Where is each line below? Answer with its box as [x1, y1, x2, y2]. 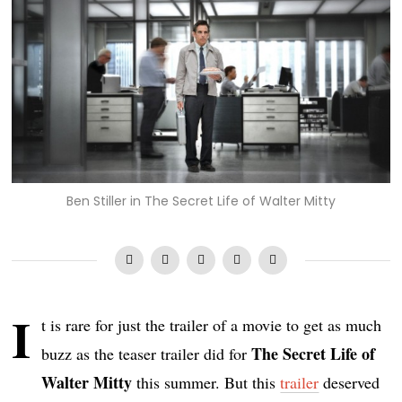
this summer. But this [132, 371, 281, 393]
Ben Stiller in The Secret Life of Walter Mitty [66, 191, 336, 210]
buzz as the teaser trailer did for [41, 342, 252, 364]
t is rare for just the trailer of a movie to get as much [41, 313, 382, 336]
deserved [319, 371, 380, 393]
